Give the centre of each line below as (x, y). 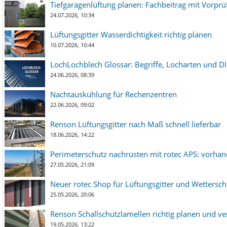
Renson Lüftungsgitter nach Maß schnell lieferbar (136, 124)
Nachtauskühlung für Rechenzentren (113, 94)
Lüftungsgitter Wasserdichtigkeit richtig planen (131, 34)
